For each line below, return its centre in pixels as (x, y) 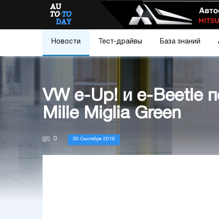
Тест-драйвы (120, 42)
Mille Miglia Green (112, 114)
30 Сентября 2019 (94, 139)
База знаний (180, 42)
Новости (66, 42)
